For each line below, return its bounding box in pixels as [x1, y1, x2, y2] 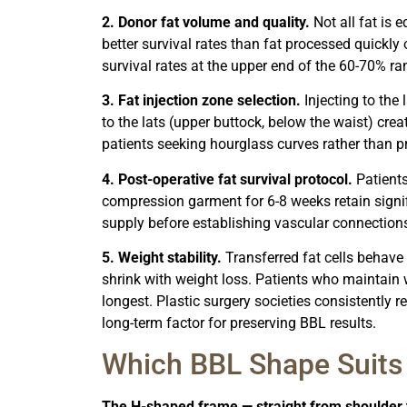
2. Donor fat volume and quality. [102, 13, 310, 31]
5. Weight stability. [102, 248, 222, 266]
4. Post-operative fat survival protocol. [102, 170, 352, 188]
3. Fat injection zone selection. [102, 92, 301, 110]
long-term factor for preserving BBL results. [102, 313, 376, 332]
